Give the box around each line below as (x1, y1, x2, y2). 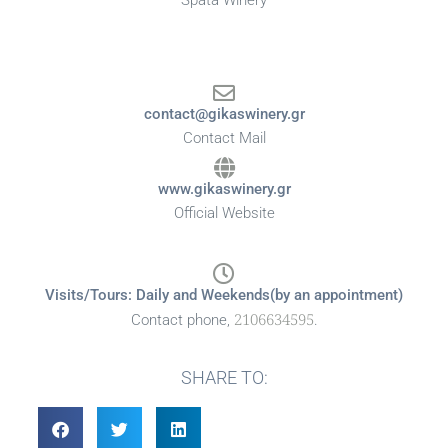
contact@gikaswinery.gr (143, 105, 305, 124)
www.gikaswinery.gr (157, 180, 291, 199)
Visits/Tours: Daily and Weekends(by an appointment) (45, 286, 403, 305)
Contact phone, (130, 311, 234, 330)
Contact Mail (182, 129, 266, 148)
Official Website (173, 204, 275, 223)
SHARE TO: (180, 367, 268, 389)
